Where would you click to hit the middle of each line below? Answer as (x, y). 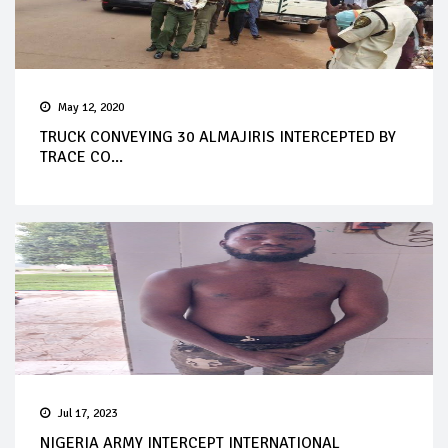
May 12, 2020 (91, 107)
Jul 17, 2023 (87, 413)
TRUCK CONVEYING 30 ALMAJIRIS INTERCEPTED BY (218, 136)
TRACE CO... (81, 156)
